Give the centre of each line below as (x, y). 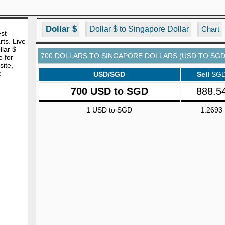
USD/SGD (109, 74)
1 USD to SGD (109, 110)
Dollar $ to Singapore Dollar (139, 29)
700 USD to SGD (109, 91)
